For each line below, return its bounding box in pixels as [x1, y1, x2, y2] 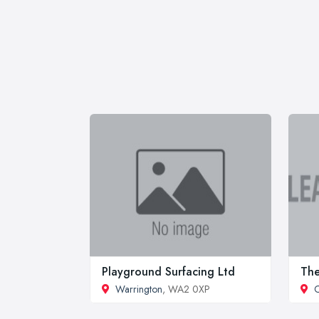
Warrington [115, 281, 162, 296]
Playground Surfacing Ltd [102, 263, 235, 280]
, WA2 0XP [162, 281, 210, 296]
